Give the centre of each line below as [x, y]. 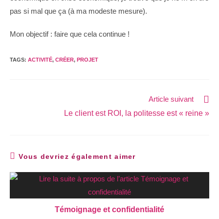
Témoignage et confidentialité [109, 209]
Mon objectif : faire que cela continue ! [70, 34]
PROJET [88, 60]
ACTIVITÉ [40, 60]
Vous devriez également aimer [77, 156]
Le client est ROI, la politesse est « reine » [137, 113]
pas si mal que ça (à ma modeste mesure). [78, 11]
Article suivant [171, 99]
